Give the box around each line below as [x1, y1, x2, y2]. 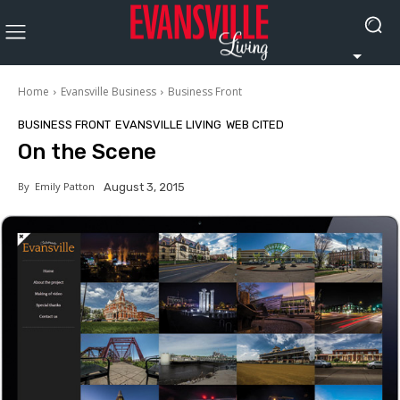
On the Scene [18, 138, 156, 164]
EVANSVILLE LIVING [115, 117, 221, 131]
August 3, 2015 [104, 179, 185, 194]
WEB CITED [226, 117, 284, 131]
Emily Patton [29, 179, 95, 193]
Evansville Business [61, 84, 156, 99]
